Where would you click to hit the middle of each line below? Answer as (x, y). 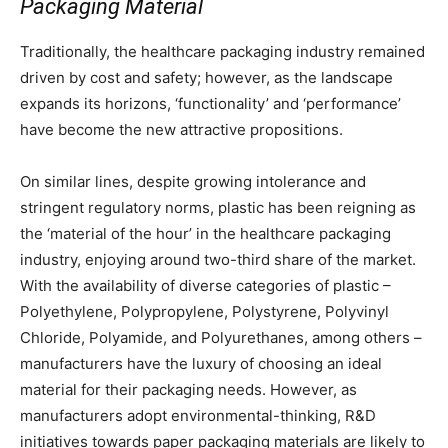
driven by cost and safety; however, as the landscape (206, 77)
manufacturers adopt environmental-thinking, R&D (198, 415)
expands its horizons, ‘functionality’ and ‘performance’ (210, 103)
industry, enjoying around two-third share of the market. (218, 259)
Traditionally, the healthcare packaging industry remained (222, 51)
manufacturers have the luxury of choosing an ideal (201, 363)
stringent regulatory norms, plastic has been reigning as (218, 207)
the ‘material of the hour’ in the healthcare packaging (205, 233)
